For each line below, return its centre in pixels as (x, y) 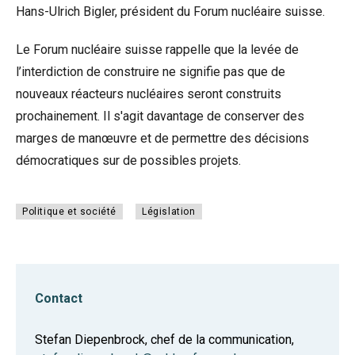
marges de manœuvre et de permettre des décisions (162, 138)
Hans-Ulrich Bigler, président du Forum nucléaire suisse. (170, 11)
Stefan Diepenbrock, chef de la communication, (166, 340)
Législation (169, 212)
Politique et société (69, 212)
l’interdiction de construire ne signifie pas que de (151, 72)
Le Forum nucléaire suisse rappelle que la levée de (157, 50)
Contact (59, 298)
